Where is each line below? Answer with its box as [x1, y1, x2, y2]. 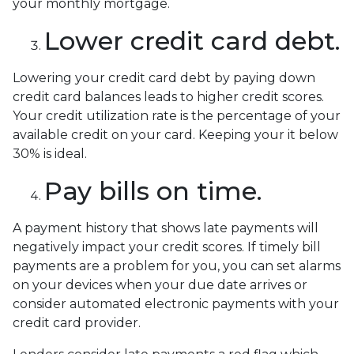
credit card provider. [13, 315, 141, 331]
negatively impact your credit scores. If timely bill [13, 239, 321, 255]
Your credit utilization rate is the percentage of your [13, 108, 341, 124]
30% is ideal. [13, 146, 87, 162]
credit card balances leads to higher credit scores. [13, 89, 324, 105]
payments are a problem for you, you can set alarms [13, 258, 341, 274]
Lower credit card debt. [44, 25, 341, 57]
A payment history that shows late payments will [13, 220, 318, 236]
